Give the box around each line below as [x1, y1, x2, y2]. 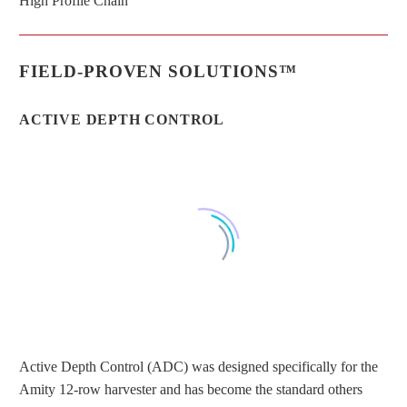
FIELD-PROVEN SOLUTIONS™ [19, 61, 297, 81]
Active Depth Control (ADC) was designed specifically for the [19, 359, 378, 375]
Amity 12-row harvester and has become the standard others [19, 382, 362, 398]
